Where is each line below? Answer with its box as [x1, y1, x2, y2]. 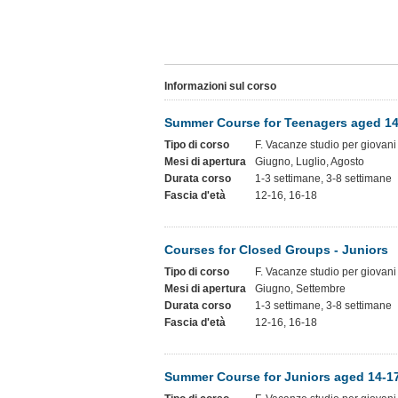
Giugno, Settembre [255, 283, 346, 295]
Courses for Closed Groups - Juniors [164, 243, 388, 257]
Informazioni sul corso [164, 80, 276, 92]
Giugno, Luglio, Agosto [255, 155, 364, 168]
